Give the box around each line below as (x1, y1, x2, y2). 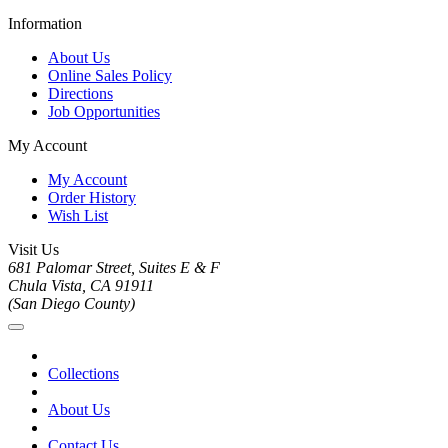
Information (8, 15, 82, 33)
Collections (48, 365, 119, 383)
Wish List (48, 207, 108, 225)
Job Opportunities (48, 103, 160, 121)
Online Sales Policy (48, 67, 172, 85)
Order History (48, 189, 136, 207)
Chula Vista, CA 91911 (8, 277, 154, 295)
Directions (48, 85, 113, 103)
